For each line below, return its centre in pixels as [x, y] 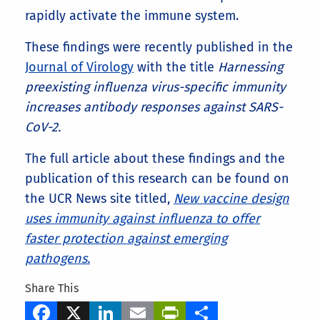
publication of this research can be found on [157, 179]
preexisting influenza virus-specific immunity [155, 87]
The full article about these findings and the [155, 159]
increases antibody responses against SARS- [154, 107]
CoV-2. [43, 127]
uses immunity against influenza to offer [142, 219]
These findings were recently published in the [159, 47]
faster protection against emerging [126, 239]
